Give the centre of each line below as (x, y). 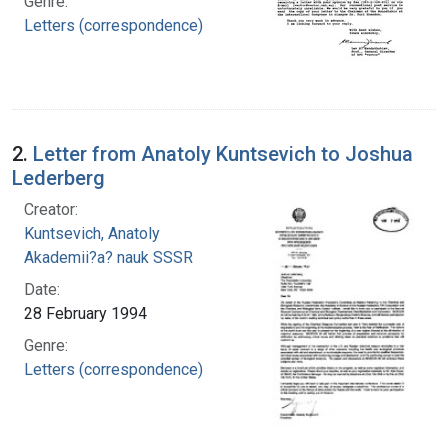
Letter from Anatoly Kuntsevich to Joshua (223, 153)
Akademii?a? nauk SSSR (108, 257)
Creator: (51, 209)
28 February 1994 (85, 313)
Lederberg (58, 177)
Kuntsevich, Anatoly (92, 233)
